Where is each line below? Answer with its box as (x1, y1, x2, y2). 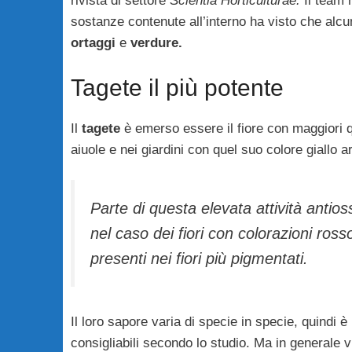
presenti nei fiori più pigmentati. (90, 250, 308, 268)
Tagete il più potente (70, 74, 284, 101)
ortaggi (70, 35, 115, 51)
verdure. (130, 35, 182, 51)
